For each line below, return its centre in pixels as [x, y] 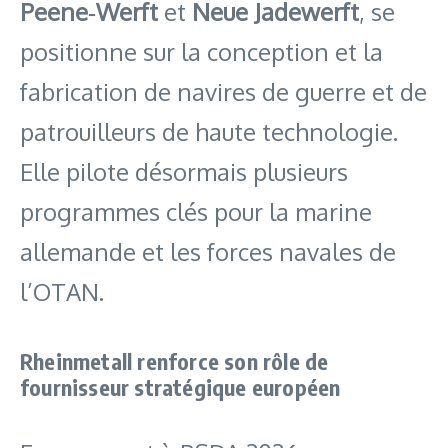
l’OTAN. [62, 291]
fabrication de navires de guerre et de [223, 91]
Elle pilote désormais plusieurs [184, 171]
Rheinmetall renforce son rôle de [174, 360]
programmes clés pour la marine [196, 211]
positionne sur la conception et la [201, 51]
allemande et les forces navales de [208, 251]
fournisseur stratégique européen [180, 386]
